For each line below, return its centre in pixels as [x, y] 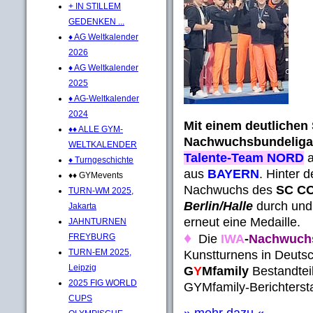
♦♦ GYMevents [96, 175]
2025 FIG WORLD [103, 283]
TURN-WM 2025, [101, 190]
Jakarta [82, 206]
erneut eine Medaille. [242, 222]
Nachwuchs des [230, 190]
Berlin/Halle [218, 206]
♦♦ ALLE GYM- [96, 129]
